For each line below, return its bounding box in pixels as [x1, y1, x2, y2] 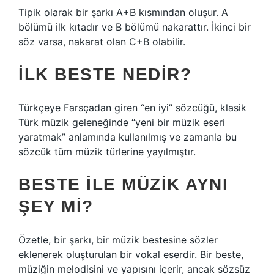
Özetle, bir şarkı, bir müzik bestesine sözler [18, 234, 218, 246]
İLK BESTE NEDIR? [18, 65, 191, 84]
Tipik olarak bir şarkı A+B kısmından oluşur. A [18, 6, 228, 18]
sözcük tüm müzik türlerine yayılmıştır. [18, 146, 196, 158]
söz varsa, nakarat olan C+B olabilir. [18, 35, 185, 48]
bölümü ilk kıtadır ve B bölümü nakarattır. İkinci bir [18, 21, 251, 33]
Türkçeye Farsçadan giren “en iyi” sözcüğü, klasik [18, 102, 246, 114]
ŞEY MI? [18, 197, 94, 216]
